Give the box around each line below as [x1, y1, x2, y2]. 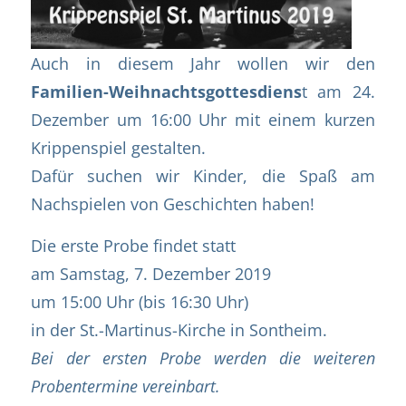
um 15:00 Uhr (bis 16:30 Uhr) [30, 290, 248, 314]
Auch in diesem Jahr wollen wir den [30, 51, 376, 74]
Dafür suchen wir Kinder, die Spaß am [30, 163, 376, 187]
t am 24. [301, 79, 376, 102]
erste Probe [60, 234, 149, 257]
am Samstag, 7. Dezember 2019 [30, 262, 271, 285]
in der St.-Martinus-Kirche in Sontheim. [30, 318, 327, 342]
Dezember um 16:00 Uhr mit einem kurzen [30, 107, 376, 130]
